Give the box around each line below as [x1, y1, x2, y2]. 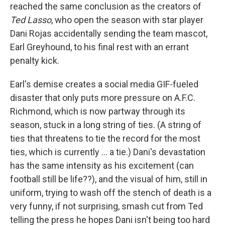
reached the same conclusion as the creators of [10, 1, 201, 12]
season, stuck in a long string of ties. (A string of [10, 120, 201, 131]
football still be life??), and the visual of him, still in [10, 174, 207, 185]
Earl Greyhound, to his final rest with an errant [10, 42, 189, 53]
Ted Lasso [10, 15, 51, 26]
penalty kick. [10, 55, 59, 66]
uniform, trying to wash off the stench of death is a [10, 187, 211, 198]
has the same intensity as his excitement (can [10, 160, 194, 171]
